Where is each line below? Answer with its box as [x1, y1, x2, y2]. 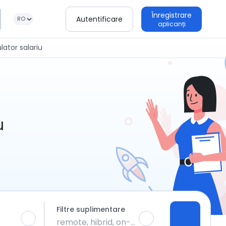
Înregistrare [151, 10, 192, 20]
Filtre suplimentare [56, 204, 125, 214]
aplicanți [157, 19, 186, 28]
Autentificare [76, 14, 123, 24]
